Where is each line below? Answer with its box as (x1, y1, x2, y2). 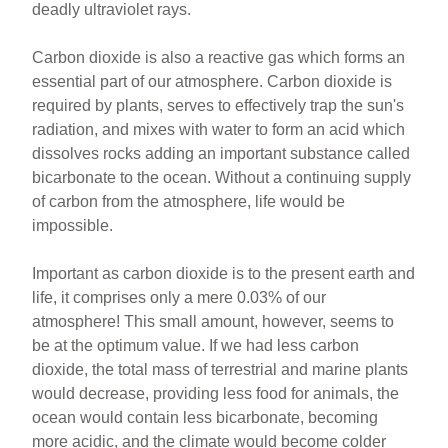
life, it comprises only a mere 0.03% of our (32, 289, 327, 306)
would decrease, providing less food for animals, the (32, 385, 400, 402)
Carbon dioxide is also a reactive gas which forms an (32, 49, 406, 66)
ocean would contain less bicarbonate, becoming (32, 409, 379, 426)
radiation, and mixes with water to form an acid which (32, 121, 406, 138)
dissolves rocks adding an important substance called (32, 145, 411, 162)
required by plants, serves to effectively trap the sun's (32, 97, 405, 114)
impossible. (32, 217, 114, 234)
